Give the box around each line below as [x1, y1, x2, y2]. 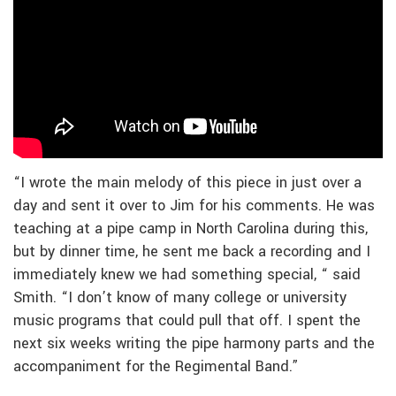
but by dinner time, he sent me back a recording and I [13, 240, 370, 263]
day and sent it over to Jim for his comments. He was [13, 194, 375, 217]
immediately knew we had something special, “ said [13, 263, 361, 286]
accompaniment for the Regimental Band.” [13, 355, 299, 377]
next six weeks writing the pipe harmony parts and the [13, 332, 375, 354]
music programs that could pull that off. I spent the [13, 309, 361, 331]
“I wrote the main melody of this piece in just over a [13, 171, 362, 194]
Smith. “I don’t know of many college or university [13, 286, 346, 308]
